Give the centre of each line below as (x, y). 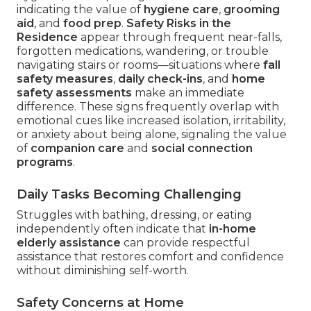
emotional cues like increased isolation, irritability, (151, 120)
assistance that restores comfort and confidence (150, 256)
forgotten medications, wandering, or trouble (143, 51)
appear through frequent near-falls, (180, 37)
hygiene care (181, 9)
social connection (202, 148)
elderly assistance (69, 242)
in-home (233, 228)
